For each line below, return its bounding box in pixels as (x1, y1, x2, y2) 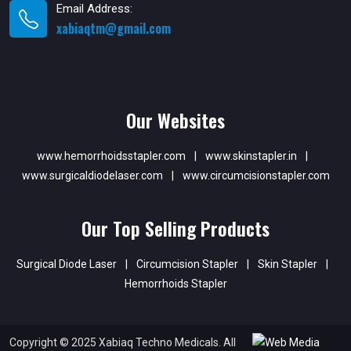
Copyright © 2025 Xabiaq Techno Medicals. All (9, 335, 236, 349)
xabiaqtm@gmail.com (56, 18, 171, 38)
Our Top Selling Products (81, 213, 270, 242)
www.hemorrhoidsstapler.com (37, 149, 186, 162)
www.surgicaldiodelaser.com (21, 168, 163, 182)
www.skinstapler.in (205, 149, 297, 162)
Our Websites (126, 105, 225, 134)
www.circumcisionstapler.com (182, 168, 330, 182)
